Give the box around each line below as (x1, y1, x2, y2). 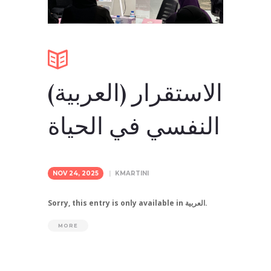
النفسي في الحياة (48, 113, 220, 142)
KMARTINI (114, 169, 149, 178)
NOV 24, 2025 (53, 169, 99, 178)
